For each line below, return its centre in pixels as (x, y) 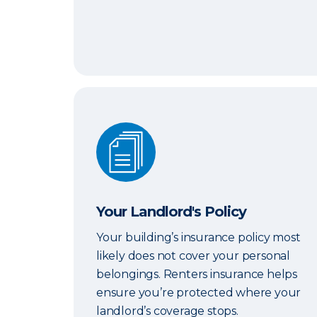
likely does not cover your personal (194, 256)
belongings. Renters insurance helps (197, 274)
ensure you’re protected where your (199, 293)
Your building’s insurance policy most (198, 237)
